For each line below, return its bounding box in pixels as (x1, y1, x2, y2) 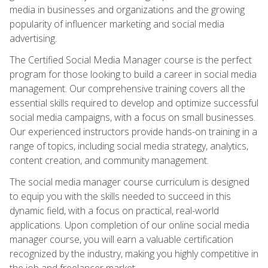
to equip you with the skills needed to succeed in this (10, 189, 231, 203)
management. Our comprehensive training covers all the (10, 81, 245, 95)
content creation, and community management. (10, 153, 209, 167)
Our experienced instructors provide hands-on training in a (10, 124, 257, 138)
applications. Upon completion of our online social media (10, 218, 249, 232)
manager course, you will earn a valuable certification (10, 232, 233, 246)
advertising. (10, 31, 57, 45)
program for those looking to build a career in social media (10, 67, 257, 81)
